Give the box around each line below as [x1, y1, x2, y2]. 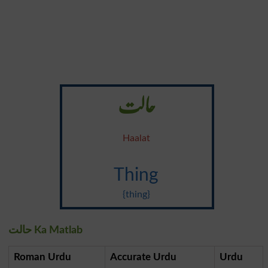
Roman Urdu [13, 252, 71, 263]
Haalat [122, 133, 150, 144]
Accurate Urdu [109, 252, 176, 263]
